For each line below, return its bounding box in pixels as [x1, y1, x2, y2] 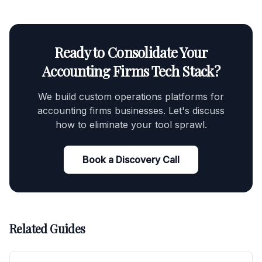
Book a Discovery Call [82, 154, 180, 166]
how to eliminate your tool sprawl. [55, 119, 207, 130]
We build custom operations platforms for [38, 91, 224, 102]
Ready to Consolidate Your [54, 43, 208, 61]
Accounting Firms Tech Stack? [42, 61, 220, 80]
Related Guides [9, 220, 85, 236]
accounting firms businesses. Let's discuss [37, 105, 225, 116]
